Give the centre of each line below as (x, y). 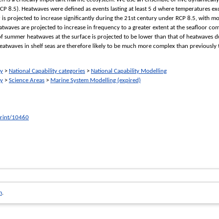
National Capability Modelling (129, 71)
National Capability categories (47, 71)
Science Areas (27, 80)
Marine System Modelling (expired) (96, 80)
